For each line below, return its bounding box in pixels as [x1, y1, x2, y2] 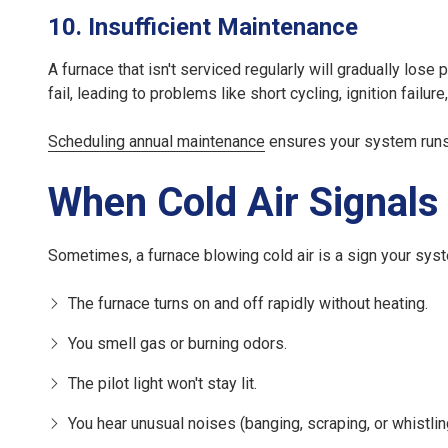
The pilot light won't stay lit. [68, 374, 257, 394]
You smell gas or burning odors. [68, 334, 287, 354]
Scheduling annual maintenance [48, 132, 265, 152]
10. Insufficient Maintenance [48, 13, 358, 42]
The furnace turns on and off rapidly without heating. [68, 294, 428, 314]
